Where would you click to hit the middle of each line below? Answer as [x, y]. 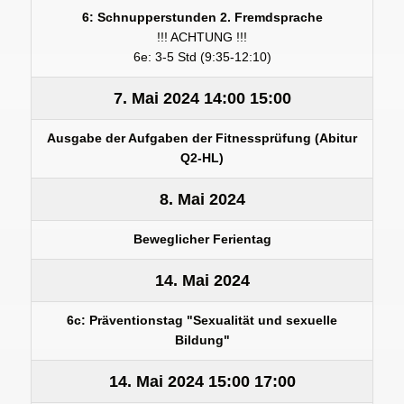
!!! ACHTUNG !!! [202, 37]
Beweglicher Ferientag [202, 239]
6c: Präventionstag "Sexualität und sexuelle [202, 320]
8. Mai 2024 [202, 199]
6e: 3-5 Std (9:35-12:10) [202, 57]
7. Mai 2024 [156, 98]
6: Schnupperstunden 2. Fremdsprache [202, 17]
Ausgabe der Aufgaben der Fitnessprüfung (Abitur [202, 138]
